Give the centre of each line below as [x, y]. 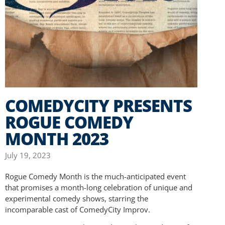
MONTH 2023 [57, 139]
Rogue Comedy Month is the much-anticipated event [95, 177]
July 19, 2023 [28, 155]
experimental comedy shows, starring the [77, 199]
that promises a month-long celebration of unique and [99, 188]
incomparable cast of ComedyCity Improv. [78, 210]
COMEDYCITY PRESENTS [98, 106]
